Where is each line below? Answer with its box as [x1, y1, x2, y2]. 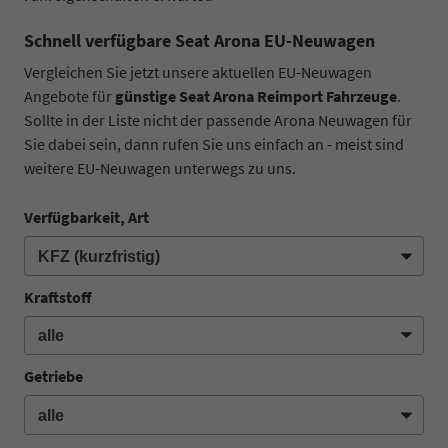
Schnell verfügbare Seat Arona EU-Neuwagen [24, 29, 375, 52]
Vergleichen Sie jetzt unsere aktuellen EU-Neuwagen [24, 62, 372, 82]
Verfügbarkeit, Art [24, 207, 149, 227]
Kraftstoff [24, 286, 92, 307]
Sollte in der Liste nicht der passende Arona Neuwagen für [24, 110, 412, 130]
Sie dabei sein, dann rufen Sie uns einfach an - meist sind [24, 134, 404, 154]
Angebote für [24, 86, 115, 106]
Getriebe [24, 366, 83, 387]
